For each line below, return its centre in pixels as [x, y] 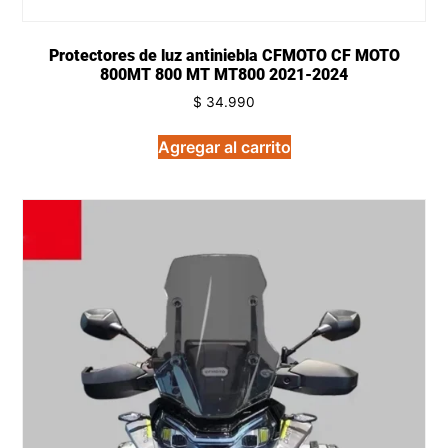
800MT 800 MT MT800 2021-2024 [224, 75]
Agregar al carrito [224, 147]
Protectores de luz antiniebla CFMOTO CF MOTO [224, 56]
